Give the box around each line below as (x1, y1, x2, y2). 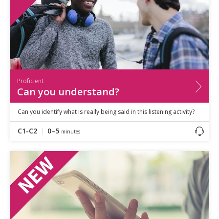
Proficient (17, 76, 44, 85)
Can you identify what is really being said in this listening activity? (18, 107, 195, 116)
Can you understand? (17, 85, 119, 98)
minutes (61, 128, 80, 135)
